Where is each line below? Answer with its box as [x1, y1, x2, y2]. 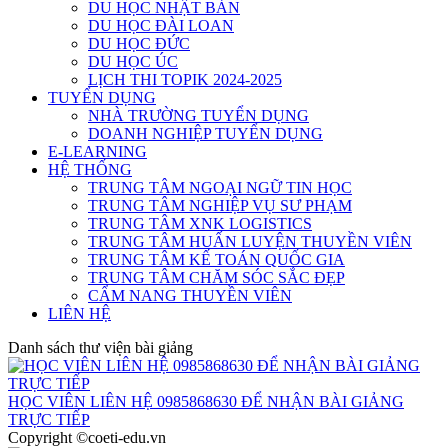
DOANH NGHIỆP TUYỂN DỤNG [88, 125, 323, 142]
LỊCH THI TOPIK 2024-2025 [88, 71, 282, 88]
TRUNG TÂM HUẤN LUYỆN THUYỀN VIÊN [88, 233, 412, 250]
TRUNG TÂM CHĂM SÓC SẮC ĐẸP [88, 269, 345, 286]
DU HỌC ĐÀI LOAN [88, 17, 234, 34]
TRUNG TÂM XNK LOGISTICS [88, 215, 312, 232]
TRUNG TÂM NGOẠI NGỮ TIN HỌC [88, 179, 352, 196]
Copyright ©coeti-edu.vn [8, 429, 166, 446]
